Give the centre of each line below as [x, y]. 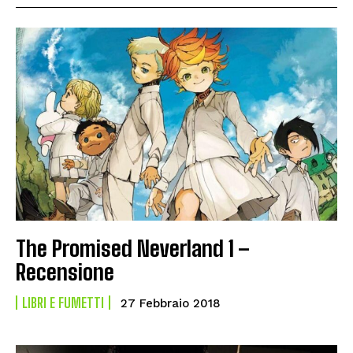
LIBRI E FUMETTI [63, 302]
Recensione [65, 271]
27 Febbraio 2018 [171, 303]
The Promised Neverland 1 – [133, 248]
